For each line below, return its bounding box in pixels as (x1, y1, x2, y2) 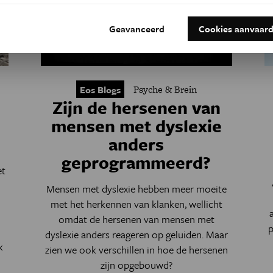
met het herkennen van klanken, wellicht (50, 196, 222, 211)
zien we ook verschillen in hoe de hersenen (44, 242, 228, 257)
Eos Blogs (79, 83, 121, 96)
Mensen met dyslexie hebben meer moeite (46, 181, 227, 196)
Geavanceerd (109, 21, 165, 35)
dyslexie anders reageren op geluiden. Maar (44, 227, 228, 242)
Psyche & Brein (133, 82, 197, 96)
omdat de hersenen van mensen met (58, 211, 214, 227)
